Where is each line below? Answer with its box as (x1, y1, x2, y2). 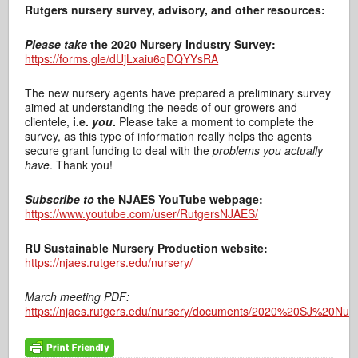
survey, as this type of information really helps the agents (25, 128, 312, 145)
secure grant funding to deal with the (25, 142, 213, 159)
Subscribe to (25, 191, 95, 208)
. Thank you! (50, 157, 113, 173)
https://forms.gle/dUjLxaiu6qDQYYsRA (25, 50, 219, 67)
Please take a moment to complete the (116, 113, 315, 130)
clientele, (25, 113, 74, 130)
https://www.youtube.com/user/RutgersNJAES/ (25, 205, 259, 222)
